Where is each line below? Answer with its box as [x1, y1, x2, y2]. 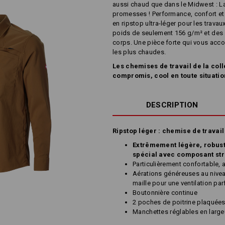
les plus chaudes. [113, 48, 166, 56]
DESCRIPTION [146, 100, 198, 109]
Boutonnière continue [133, 189, 197, 196]
